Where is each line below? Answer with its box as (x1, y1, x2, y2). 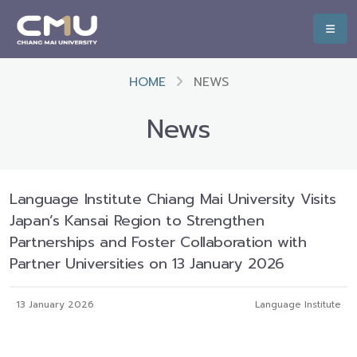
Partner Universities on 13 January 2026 (10, 253, 284, 275)
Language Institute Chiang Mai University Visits (10, 188, 336, 210)
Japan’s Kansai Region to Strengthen (10, 210, 265, 232)
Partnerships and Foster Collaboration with (10, 231, 307, 253)
